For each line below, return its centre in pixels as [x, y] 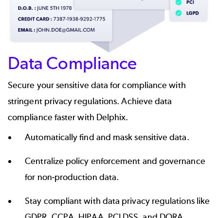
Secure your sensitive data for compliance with [97, 85]
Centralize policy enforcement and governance [115, 161]
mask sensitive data [150, 137]
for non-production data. [72, 177]
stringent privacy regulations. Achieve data [90, 101]
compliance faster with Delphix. [68, 117]
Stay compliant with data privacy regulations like [118, 201]
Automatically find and [69, 137]
